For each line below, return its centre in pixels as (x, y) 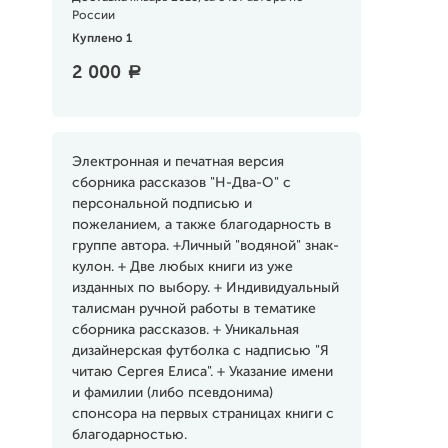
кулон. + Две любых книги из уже (182, 267)
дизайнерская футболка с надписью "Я (200, 351)
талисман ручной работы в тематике (193, 309)
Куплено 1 (101, 39)
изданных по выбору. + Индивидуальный (205, 288)
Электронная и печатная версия (177, 162)
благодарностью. (129, 435)
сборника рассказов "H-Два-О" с (181, 183)
